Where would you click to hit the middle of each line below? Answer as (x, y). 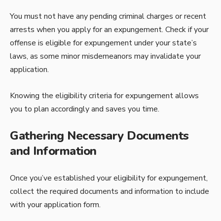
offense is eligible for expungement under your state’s (103, 43)
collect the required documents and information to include (110, 191)
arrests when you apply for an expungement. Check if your (109, 30)
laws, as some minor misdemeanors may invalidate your (105, 56)
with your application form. (55, 204)
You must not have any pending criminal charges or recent (108, 17)
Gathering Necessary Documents (99, 136)
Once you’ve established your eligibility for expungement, (109, 178)
